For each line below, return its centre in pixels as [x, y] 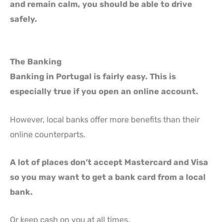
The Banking [36, 62]
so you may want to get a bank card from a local [108, 177]
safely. [24, 19]
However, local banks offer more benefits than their [105, 119]
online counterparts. [48, 134]
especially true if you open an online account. [104, 92]
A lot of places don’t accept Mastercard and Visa [109, 162]
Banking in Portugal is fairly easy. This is [93, 77]
